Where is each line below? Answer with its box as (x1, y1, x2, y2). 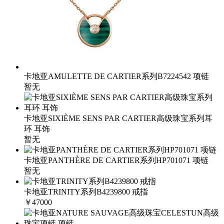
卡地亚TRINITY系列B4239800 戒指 (24, 187, 148, 196)
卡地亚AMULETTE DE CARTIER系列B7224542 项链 (24, 72, 209, 80)
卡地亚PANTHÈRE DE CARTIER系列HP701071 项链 (24, 156, 208, 164)
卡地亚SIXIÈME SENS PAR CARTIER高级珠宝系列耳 (24, 114, 212, 122)
